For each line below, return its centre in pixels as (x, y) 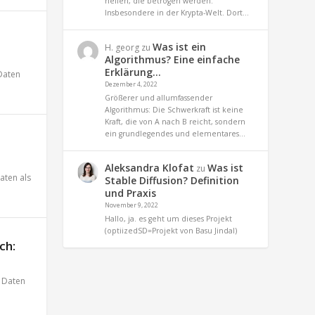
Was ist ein (180, 46)
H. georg (122, 47)
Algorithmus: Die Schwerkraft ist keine (174, 109)
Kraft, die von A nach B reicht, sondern (175, 121)
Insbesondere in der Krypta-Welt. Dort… (177, 12)
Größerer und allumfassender (159, 97)
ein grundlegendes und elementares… (175, 133)
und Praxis (131, 193)
